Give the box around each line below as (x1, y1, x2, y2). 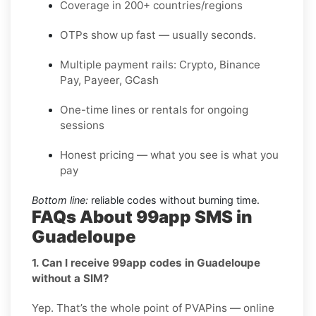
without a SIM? (32, 271, 109, 285)
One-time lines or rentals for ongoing (60, 102, 248, 116)
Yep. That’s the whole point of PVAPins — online (32, 300, 274, 315)
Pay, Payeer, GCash (60, 73, 159, 87)
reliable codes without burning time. (88, 193, 260, 206)
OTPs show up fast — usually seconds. (60, 28, 256, 42)
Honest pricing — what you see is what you (60, 147, 279, 162)
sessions (60, 118, 104, 132)
